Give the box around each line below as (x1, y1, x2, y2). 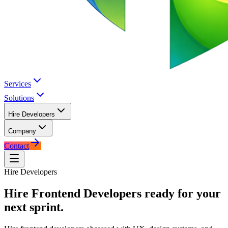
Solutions (4, 94, 34, 102)
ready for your (145, 186, 221, 200)
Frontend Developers (32, 186, 141, 200)
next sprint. (4, 200, 64, 214)
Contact (4, 141, 29, 150)
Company (8, 127, 36, 135)
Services (4, 79, 31, 88)
